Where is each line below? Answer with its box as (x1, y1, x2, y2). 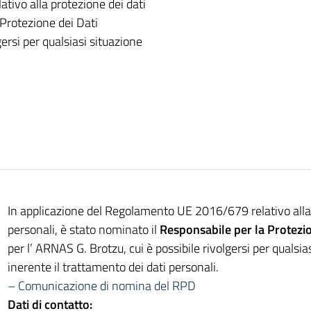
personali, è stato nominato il (7, 220, 160, 239)
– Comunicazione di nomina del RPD (7, 276, 196, 295)
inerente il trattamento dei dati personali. (7, 258, 219, 276)
